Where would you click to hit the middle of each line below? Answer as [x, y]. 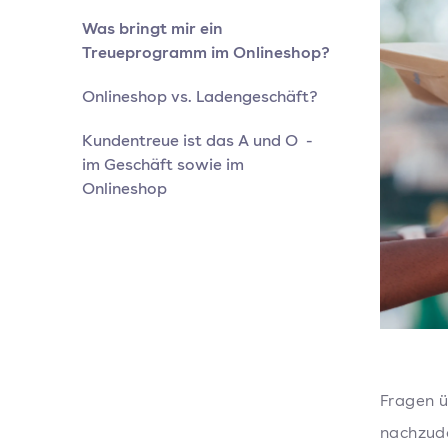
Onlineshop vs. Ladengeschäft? [200, 96]
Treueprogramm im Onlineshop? [206, 52]
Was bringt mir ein [152, 28]
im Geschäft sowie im [163, 164]
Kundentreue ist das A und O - [197, 140]
